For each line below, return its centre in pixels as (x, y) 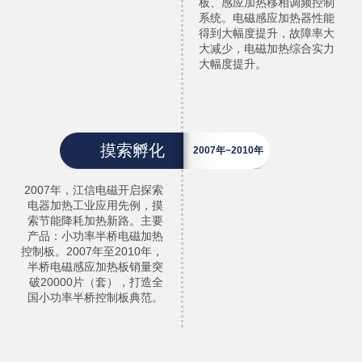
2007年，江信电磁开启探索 (93, 190)
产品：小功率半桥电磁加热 (95, 236)
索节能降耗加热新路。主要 (95, 221)
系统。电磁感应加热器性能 (267, 18)
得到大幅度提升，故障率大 (267, 33)
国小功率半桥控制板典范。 (95, 297)
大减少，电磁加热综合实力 (267, 48)
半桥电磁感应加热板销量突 (95, 267)
